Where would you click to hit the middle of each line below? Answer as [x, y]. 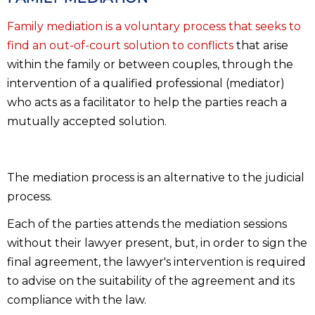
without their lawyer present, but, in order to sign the [157, 243]
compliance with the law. [77, 300]
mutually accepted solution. [87, 121]
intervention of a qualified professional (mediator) [146, 83]
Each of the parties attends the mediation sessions [147, 224]
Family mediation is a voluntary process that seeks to [154, 26]
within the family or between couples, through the [150, 64]
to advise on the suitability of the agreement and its [151, 281]
